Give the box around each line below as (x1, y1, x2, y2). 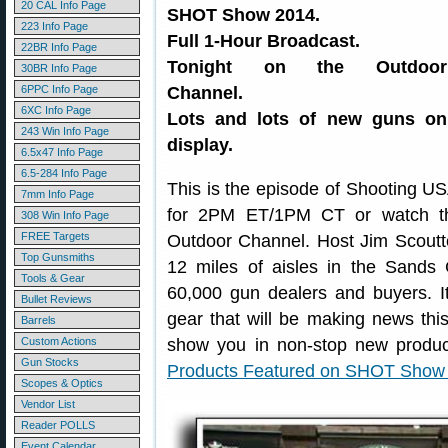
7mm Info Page (21, 188, 94, 200)
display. (167, 135, 233, 155)
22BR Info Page (21, 41, 97, 53)
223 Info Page (21, 20, 88, 32)
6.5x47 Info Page (21, 146, 103, 158)
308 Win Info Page (21, 209, 109, 221)
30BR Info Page (21, 62, 97, 74)
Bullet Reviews (21, 293, 92, 305)
